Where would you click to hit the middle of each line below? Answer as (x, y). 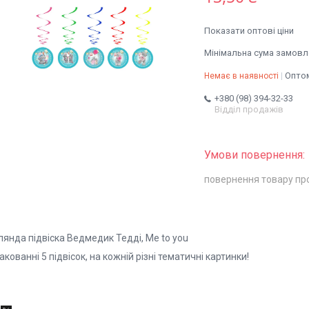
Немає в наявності (241, 76)
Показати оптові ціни (249, 31)
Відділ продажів (249, 110)
